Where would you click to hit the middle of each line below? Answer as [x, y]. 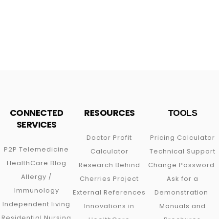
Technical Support [182, 151]
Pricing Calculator [182, 138]
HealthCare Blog [36, 163]
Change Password [182, 165]
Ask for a [182, 179]
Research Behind [109, 165]
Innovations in [109, 206]
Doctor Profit [109, 138]
